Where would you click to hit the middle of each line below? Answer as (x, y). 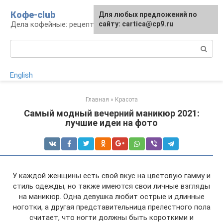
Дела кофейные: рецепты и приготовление (85, 24)
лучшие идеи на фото (111, 123)
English (21, 75)
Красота (126, 100)
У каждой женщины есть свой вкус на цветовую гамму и (111, 176)
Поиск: (22, 45)
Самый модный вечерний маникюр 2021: (111, 113)
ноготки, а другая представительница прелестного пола (111, 207)
